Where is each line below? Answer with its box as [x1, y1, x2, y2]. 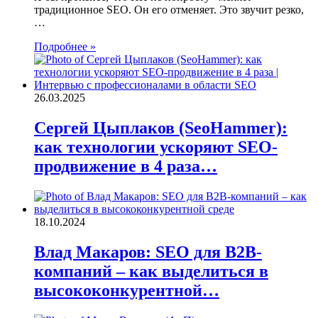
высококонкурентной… [34, 280, 219, 300]
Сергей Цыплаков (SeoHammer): [34, 119, 287, 137]
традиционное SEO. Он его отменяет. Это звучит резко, [34, 4, 304, 16]
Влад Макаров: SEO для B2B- [34, 242, 262, 261]
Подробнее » [34, 40, 96, 53]
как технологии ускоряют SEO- [34, 138, 278, 156]
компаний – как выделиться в [34, 261, 268, 280]
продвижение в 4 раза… [34, 157, 217, 175]
